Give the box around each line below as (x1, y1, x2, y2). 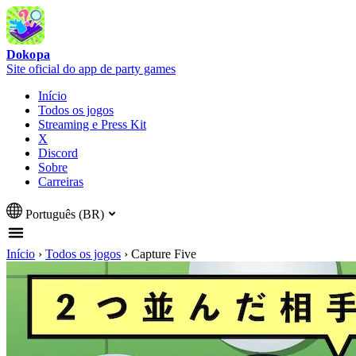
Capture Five (131, 247, 196, 261)
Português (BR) (25, 207, 104, 221)
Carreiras (38, 175, 83, 188)
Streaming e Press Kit (38, 118, 146, 131)
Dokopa (6, 48, 50, 61)
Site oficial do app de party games (6, 62, 176, 75)
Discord (38, 146, 78, 160)
